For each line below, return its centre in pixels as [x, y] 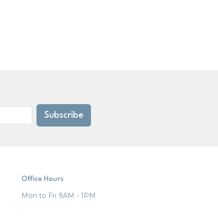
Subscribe [64, 115]
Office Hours [42, 179]
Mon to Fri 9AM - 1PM [58, 196]
